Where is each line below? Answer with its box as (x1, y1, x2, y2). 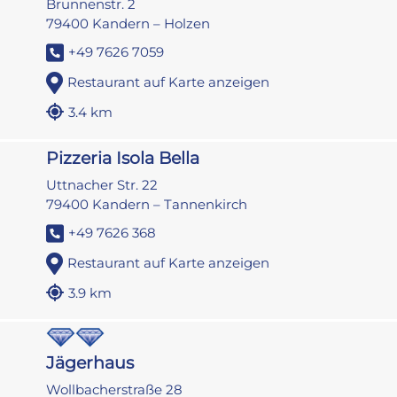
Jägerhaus (46, 353, 135, 374)
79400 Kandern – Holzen (46, 14, 211, 32)
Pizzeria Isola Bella (46, 147, 200, 168)
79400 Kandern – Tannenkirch (46, 195, 248, 213)
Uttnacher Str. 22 (46, 175, 159, 193)
